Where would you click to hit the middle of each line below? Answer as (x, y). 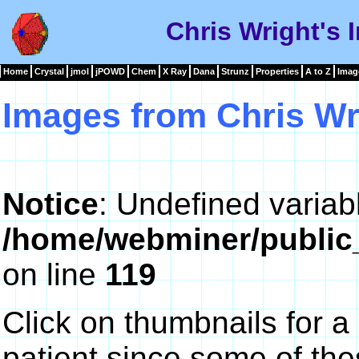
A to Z (318, 71)
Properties (277, 71)
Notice (50, 204)
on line (53, 274)
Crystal (49, 71)
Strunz (235, 71)
